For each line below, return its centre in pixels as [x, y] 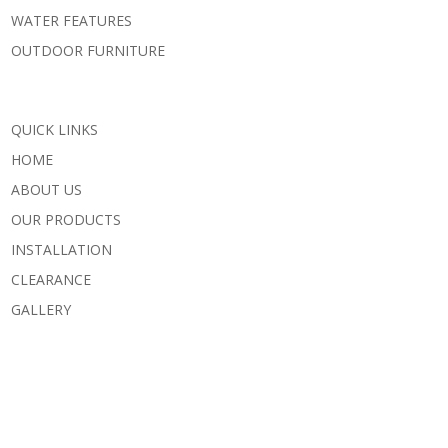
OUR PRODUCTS [66, 219]
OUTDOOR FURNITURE [88, 50]
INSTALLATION [61, 249]
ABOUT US [46, 189]
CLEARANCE [51, 279]
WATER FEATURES [71, 20]
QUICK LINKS [54, 129]
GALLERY [41, 309]
